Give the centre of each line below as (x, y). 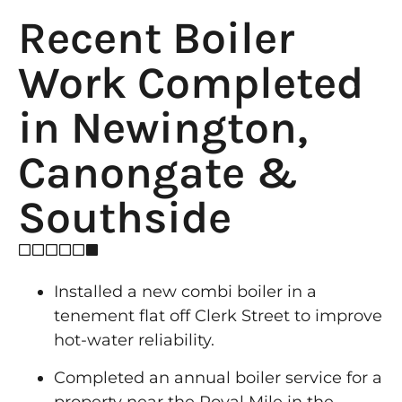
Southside (125, 218)
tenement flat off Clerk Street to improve (218, 316)
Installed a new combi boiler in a (185, 292)
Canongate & (158, 173)
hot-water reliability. (134, 341)
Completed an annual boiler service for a (218, 377)
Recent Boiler (156, 39)
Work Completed (191, 83)
